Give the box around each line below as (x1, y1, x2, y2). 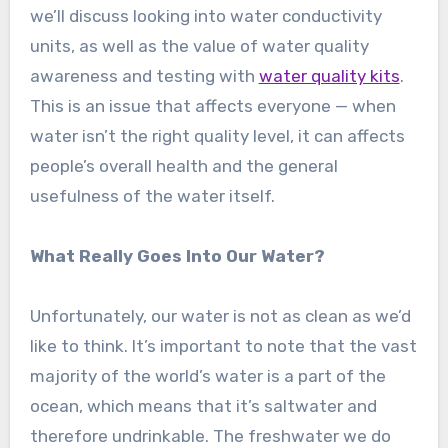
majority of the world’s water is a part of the (29, 366, 386, 387)
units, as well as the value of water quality (29, 36, 369, 57)
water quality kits (258, 66, 400, 87)
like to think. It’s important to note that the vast (29, 336, 417, 357)
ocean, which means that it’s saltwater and (29, 396, 377, 417)
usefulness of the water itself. (29, 186, 275, 207)
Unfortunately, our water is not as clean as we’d (29, 306, 411, 327)
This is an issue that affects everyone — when (29, 96, 396, 117)
